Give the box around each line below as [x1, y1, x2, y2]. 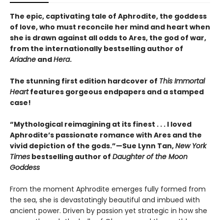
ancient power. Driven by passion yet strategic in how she [10, 206, 207, 216]
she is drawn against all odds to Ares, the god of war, [10, 33, 206, 43]
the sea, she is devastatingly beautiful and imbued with [10, 195, 200, 205]
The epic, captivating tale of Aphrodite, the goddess [10, 11, 207, 21]
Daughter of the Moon [112, 152, 188, 162]
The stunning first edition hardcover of [10, 76, 159, 86]
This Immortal [159, 76, 205, 86]
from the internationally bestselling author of [10, 44, 183, 54]
